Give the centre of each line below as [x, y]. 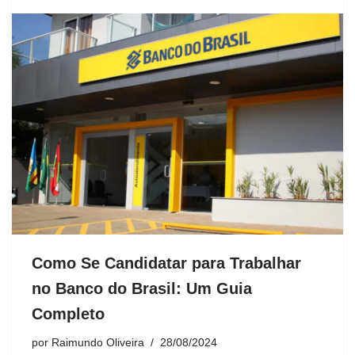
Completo [68, 314]
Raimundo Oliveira [98, 343]
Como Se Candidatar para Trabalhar [166, 263]
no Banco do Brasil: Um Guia [142, 289]
